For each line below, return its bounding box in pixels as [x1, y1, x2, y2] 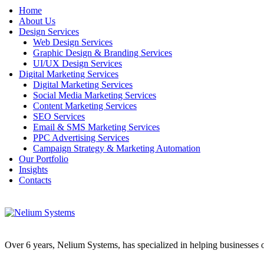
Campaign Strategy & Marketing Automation [33, 143, 200, 153]
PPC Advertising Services [33, 132, 129, 143]
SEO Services [33, 111, 85, 121]
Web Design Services [33, 37, 113, 47]
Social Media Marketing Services [33, 90, 156, 100]
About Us [19, 15, 55, 26]
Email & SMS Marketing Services [33, 121, 160, 132]
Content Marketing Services [33, 100, 137, 111]
